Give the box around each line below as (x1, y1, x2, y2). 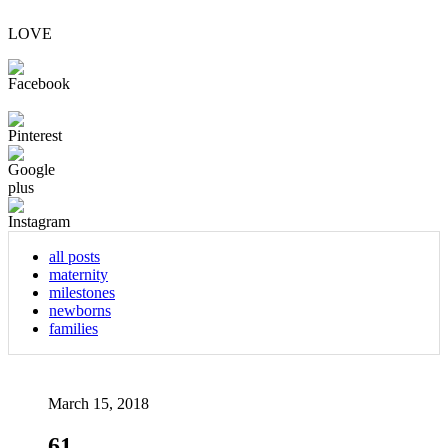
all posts (49, 247, 100, 265)
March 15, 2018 (48, 394, 149, 412)
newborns (49, 301, 111, 319)
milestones (49, 283, 115, 301)
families (49, 319, 98, 337)
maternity (49, 265, 108, 283)
